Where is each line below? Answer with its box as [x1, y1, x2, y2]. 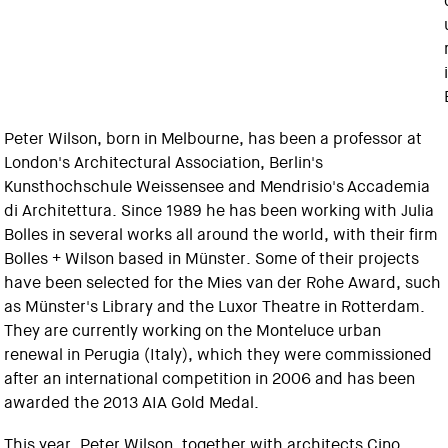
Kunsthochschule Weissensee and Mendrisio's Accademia [4, 176, 431, 197]
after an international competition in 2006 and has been [4, 368, 416, 389]
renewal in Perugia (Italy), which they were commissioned [4, 344, 433, 365]
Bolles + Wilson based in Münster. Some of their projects [4, 248, 420, 269]
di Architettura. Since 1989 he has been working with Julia [4, 200, 435, 221]
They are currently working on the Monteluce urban [4, 320, 382, 341]
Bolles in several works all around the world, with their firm [4, 224, 439, 245]
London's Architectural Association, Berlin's [4, 152, 324, 173]
